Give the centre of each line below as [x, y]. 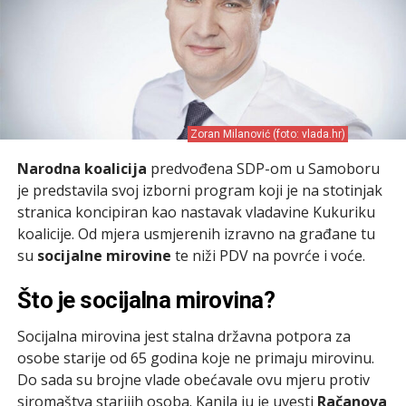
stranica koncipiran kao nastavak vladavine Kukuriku [196, 212]
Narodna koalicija [82, 168]
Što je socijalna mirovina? [146, 300]
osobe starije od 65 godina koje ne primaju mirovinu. [195, 358]
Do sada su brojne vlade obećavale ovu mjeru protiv [193, 379]
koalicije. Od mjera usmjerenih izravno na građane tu [196, 233]
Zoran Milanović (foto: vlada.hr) [268, 134]
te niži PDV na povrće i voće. [268, 255]
